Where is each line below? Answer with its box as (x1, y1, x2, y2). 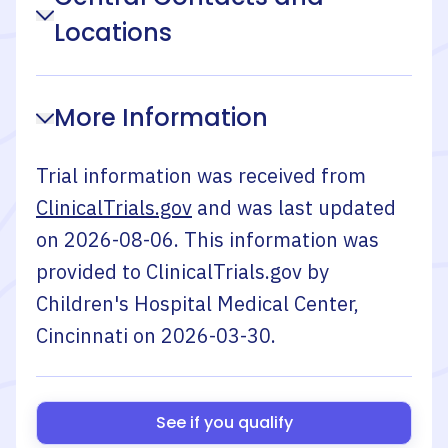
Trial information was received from (36, 162, 366, 189)
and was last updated (197, 194, 396, 221)
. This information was (174, 226, 379, 253)
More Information (54, 101, 268, 134)
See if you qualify (155, 411, 293, 434)
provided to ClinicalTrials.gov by (36, 258, 329, 285)
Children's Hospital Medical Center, (36, 290, 359, 317)
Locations (54, 16, 172, 49)
